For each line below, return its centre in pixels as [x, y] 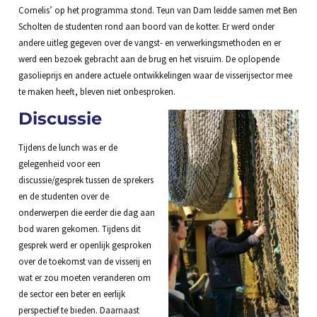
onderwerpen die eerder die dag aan [86, 213]
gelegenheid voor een [59, 164]
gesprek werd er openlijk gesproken [85, 245]
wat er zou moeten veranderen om [84, 278]
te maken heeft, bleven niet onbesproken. [97, 92]
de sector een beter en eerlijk [71, 294]
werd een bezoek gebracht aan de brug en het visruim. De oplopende [149, 59]
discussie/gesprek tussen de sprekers [86, 180]
